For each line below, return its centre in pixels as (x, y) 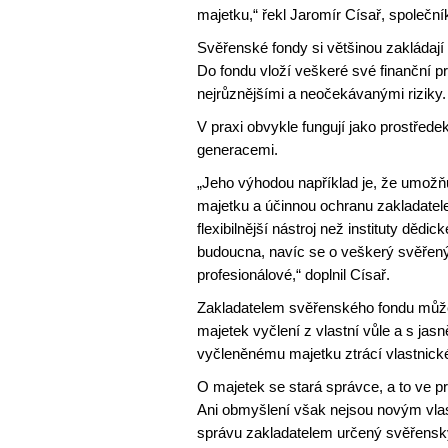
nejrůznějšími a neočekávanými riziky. (321, 93)
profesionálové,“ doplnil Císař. (293, 274)
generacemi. (237, 149)
